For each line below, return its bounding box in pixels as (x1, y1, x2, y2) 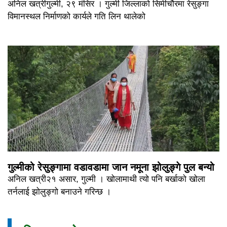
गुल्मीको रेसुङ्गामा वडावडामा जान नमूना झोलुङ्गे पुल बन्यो (8, 161, 214, 173)
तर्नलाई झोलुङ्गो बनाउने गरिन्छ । (8, 186, 111, 197)
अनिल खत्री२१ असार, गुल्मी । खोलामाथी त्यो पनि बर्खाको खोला (8, 174, 205, 184)
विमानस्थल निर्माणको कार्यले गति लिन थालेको (8, 11, 145, 21)
